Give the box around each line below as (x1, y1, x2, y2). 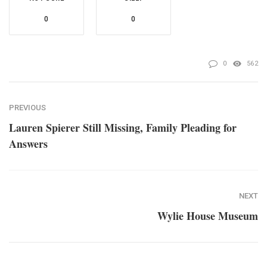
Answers (9, 136, 48, 152)
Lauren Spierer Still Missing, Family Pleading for (9, 120, 237, 136)
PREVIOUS (9, 103, 46, 113)
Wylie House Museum (157, 208, 258, 224)
